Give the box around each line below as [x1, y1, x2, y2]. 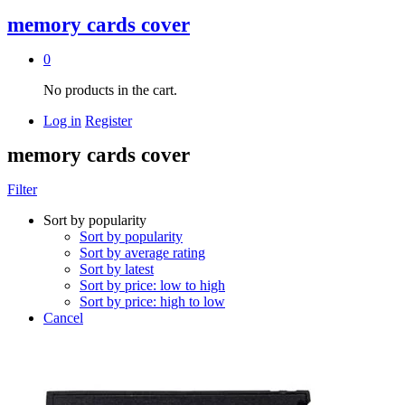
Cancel [43, 309, 83, 325]
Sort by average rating [80, 244, 205, 260]
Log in [43, 113, 81, 129]
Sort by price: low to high [80, 277, 225, 293]
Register [85, 113, 132, 129]
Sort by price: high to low [80, 293, 225, 309]
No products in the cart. [43, 82, 177, 99]
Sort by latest [80, 260, 154, 277]
